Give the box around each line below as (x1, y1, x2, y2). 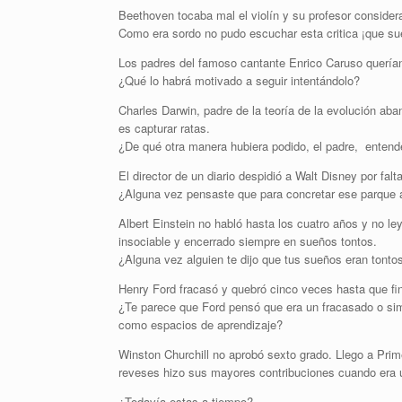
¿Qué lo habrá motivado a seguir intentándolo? (118, 72, 360, 89)
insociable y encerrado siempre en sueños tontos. (118, 232, 377, 249)
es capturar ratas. (118, 119, 210, 136)
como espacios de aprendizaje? (118, 316, 283, 333)
